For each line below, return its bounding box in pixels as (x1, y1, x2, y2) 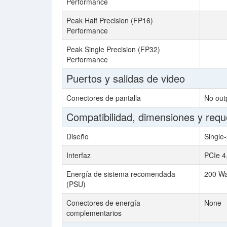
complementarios (66, 208, 122, 218)
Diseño (66, 131, 89, 141)
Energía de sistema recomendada (66, 169, 175, 179)
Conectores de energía (66, 198, 140, 208)
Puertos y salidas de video (66, 71, 185, 86)
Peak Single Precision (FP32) (66, 44, 160, 54)
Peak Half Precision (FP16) (66, 15, 153, 25)
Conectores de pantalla (66, 93, 141, 103)
